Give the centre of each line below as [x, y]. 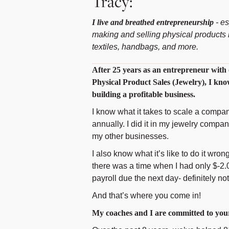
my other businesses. [130, 136]
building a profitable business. [143, 94]
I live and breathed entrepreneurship [153, 22]
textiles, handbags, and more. [145, 47]
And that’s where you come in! [146, 196]
